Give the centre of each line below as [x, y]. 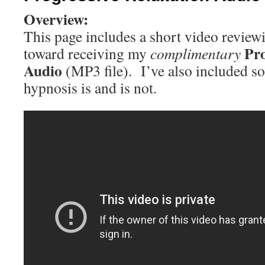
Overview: [56, 19]
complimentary [195, 53]
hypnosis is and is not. [90, 88]
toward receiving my [87, 53]
